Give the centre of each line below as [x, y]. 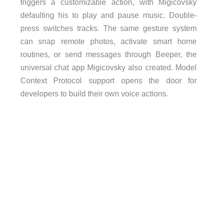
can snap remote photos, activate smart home [108, 41]
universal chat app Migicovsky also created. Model [108, 67]
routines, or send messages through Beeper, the [108, 54]
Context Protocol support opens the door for [108, 80]
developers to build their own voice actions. [94, 93]
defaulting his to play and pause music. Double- [108, 15]
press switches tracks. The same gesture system [108, 28]
